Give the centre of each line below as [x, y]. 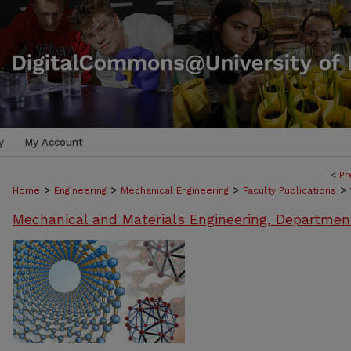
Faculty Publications [289, 190]
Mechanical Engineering [175, 190]
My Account [54, 142]
